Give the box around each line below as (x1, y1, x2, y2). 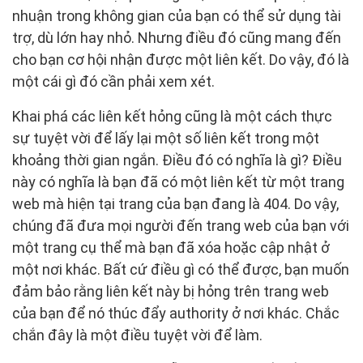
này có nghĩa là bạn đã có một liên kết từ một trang (12, 173, 344, 191)
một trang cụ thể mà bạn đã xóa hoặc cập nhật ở (12, 239, 330, 257)
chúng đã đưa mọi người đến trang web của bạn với (12, 217, 349, 235)
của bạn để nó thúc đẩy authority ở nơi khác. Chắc (12, 305, 340, 322)
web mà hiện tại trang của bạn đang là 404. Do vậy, (12, 195, 339, 213)
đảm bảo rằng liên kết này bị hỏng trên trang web (12, 283, 329, 301)
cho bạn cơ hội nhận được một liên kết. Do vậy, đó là (12, 51, 349, 69)
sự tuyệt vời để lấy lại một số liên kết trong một (12, 130, 319, 147)
